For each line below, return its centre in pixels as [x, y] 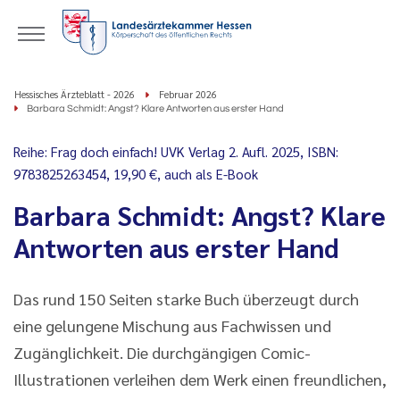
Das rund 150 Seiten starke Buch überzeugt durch [186, 299]
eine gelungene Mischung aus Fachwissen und [172, 325]
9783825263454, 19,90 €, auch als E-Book [136, 174]
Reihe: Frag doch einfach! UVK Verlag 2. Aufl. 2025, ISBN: [176, 151]
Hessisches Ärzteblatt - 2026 [75, 94]
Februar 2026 [188, 94]
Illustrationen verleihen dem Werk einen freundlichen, [200, 379]
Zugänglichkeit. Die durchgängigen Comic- [162, 352]
